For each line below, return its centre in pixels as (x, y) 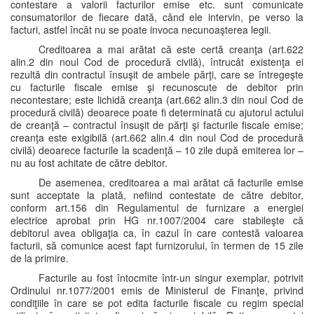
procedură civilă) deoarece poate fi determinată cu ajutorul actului (157, 112)
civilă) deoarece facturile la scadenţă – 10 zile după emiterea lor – (157, 150)
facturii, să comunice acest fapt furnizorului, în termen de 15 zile (157, 245)
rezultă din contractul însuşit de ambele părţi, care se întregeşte (157, 74)
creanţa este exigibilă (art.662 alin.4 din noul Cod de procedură (157, 137)
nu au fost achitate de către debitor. (89, 163)
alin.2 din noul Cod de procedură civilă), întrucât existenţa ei (157, 62)
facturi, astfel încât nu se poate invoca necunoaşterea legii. (141, 29)
